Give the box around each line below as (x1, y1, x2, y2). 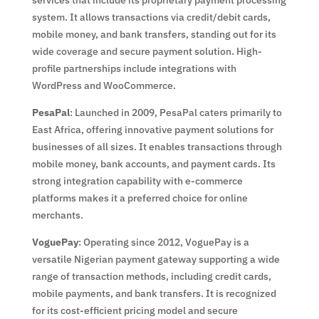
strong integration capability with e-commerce (31, 174, 243, 187)
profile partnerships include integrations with (31, 61, 236, 75)
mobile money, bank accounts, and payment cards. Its (31, 157, 276, 170)
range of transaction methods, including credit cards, (31, 269, 271, 283)
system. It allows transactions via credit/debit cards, (31, 10, 271, 23)
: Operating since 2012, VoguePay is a (78, 235, 249, 249)
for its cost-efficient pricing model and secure (31, 303, 238, 317)
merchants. (31, 208, 83, 221)
